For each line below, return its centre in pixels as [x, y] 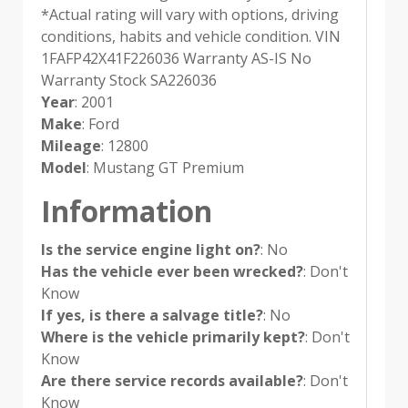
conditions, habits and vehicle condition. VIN [191, 37]
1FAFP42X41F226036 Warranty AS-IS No [176, 59]
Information [127, 211]
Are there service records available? [172, 381]
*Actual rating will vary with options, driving [190, 15]
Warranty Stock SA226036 [129, 81]
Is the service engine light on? [151, 250]
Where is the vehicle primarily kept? [173, 337]
